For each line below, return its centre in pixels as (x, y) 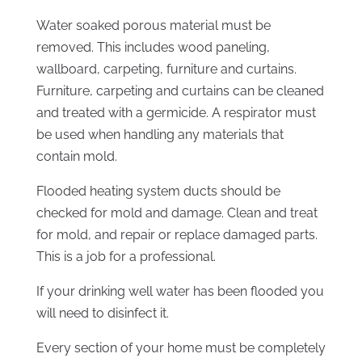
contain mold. (76, 157)
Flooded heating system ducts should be (158, 192)
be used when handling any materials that (160, 135)
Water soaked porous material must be (153, 26)
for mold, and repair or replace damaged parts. (177, 235)
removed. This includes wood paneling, (153, 48)
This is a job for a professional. (126, 257)
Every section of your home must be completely (181, 348)
